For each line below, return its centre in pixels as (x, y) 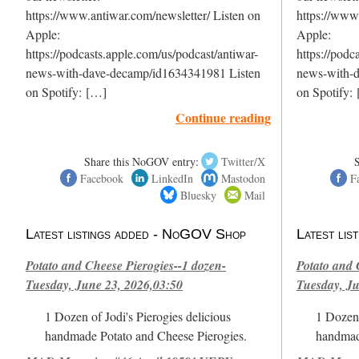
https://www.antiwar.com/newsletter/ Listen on (143, 15)
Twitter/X (244, 161)
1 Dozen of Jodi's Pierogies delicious (138, 316)
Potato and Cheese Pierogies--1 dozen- (126, 265)
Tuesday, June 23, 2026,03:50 (105, 284)
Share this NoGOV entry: (141, 161)
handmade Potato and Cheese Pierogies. (146, 335)
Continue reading (224, 117)
